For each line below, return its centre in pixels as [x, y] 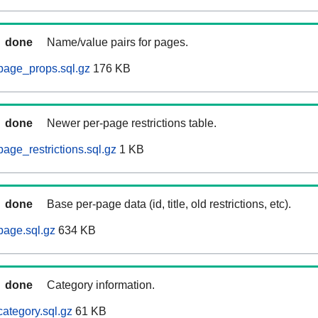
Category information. [101, 285]
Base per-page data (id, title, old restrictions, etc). [169, 204]
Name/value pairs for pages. [117, 43]
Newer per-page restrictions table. [132, 124]
